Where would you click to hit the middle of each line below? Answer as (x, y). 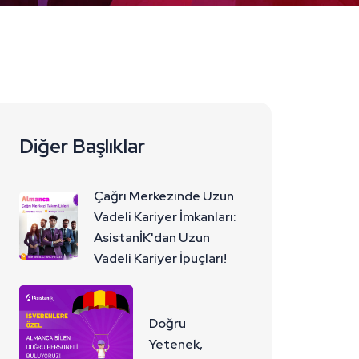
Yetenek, (175, 344)
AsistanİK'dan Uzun (152, 238)
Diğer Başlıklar (82, 146)
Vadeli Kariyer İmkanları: (165, 217)
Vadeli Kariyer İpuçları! (161, 258)
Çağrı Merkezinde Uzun (164, 196)
